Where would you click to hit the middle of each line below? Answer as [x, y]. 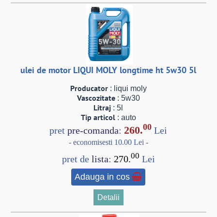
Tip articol [98, 117]
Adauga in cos [102, 177]
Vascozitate [96, 98]
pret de [77, 159]
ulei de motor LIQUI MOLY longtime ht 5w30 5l [108, 70]
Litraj [102, 108]
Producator [89, 88]
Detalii [108, 198]
